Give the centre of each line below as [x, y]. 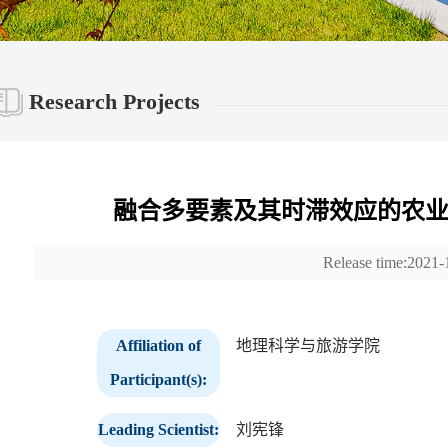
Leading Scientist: [158, 429]
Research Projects [114, 101]
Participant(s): [158, 379]
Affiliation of [158, 345]
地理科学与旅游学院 [308, 345]
